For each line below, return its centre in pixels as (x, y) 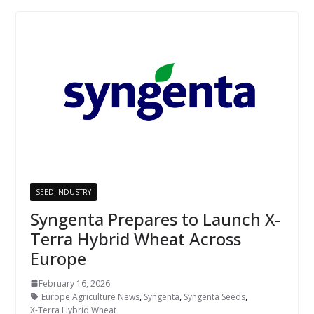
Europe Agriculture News (90, 296)
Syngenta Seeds (214, 296)
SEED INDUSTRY (63, 192)
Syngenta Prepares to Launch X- (155, 219)
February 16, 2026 (74, 283)
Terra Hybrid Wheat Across (135, 238)
